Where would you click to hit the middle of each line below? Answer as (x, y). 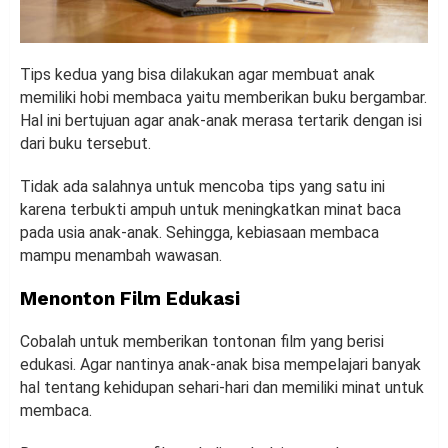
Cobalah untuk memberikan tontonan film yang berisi (202, 342)
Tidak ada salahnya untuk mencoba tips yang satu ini (202, 187)
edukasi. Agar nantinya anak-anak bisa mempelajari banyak (220, 365)
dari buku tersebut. (85, 144)
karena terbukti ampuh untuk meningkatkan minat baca (210, 210)
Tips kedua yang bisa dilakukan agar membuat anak (197, 75)
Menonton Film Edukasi (130, 299)
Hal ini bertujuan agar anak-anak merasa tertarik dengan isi (221, 121)
